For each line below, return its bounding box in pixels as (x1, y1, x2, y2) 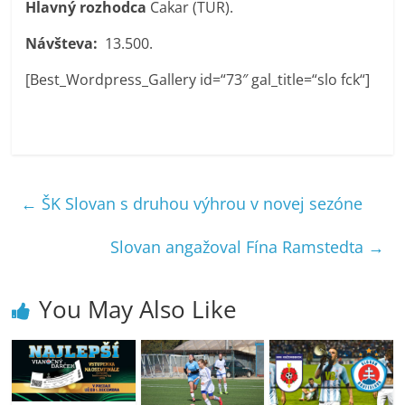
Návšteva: (25, 33, 106, 53)
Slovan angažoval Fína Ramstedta (109, 235, 368, 258)
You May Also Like (39, 292, 238, 325)
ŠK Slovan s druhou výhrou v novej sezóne (37, 192, 363, 214)
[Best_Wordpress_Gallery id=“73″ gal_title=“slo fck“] (25, 69, 371, 89)
